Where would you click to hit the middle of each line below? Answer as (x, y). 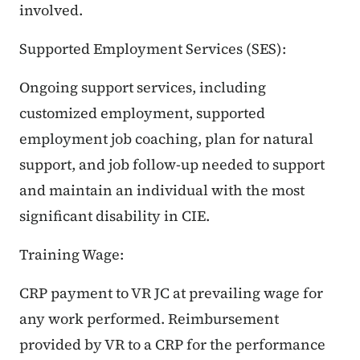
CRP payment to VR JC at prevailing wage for (171, 293)
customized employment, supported (142, 113)
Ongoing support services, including (143, 88)
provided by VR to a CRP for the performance (172, 345)
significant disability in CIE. (115, 216)
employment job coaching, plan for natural (166, 139)
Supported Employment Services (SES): (153, 49)
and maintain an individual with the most (162, 190)
